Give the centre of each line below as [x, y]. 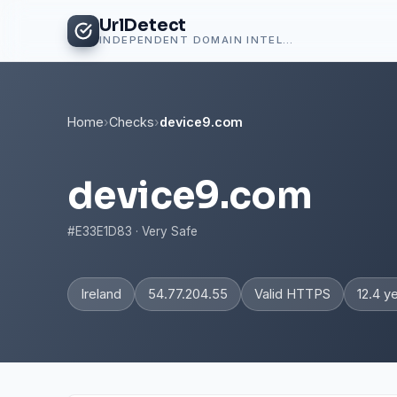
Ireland [101, 294]
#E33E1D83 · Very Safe [132, 231]
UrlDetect [143, 25]
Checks [132, 122]
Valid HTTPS [292, 294]
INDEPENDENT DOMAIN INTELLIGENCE [288, 39]
